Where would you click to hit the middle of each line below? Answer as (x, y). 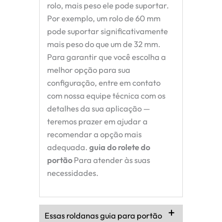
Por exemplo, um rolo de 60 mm (104, 19)
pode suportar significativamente (108, 31)
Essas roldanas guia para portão (103, 215)
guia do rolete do (120, 147)
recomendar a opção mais (94, 135)
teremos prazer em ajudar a (97, 122)
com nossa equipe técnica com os (106, 96)
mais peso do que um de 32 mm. (104, 44)
